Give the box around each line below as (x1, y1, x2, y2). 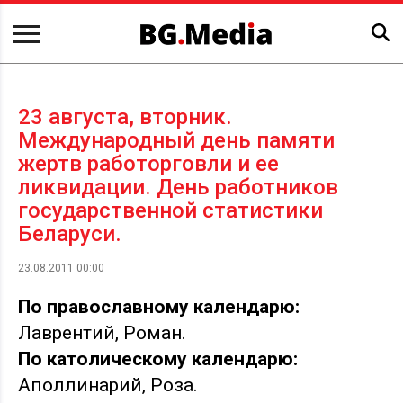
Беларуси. (18, 221, 121, 247)
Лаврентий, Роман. (18, 322, 186, 345)
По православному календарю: (18, 296, 300, 318)
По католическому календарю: (18, 348, 298, 371)
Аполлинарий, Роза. (18, 374, 198, 397)
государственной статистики (18, 198, 323, 224)
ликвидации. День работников (18, 175, 338, 201)
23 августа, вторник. (18, 104, 232, 130)
